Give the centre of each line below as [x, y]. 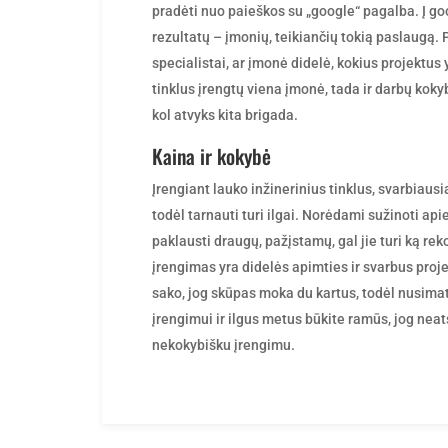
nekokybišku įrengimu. [223, 344]
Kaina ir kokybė [211, 155]
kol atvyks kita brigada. [225, 114]
